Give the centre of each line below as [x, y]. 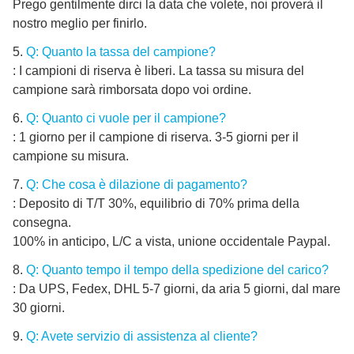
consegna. [42, 223]
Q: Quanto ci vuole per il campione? [126, 119]
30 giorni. [39, 308]
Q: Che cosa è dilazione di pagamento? [137, 185]
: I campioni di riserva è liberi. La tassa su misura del [158, 71]
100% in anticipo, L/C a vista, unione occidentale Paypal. [171, 242]
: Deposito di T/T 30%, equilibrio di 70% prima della [156, 204]
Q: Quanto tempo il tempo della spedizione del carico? [177, 270]
